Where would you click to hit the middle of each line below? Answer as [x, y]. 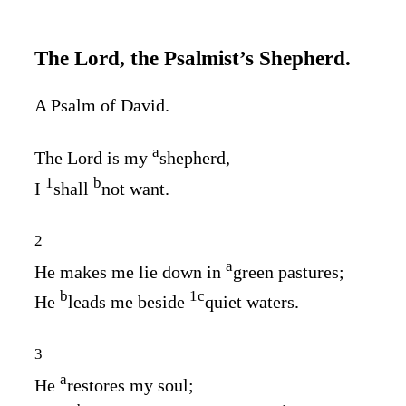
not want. [135, 188]
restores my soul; [130, 385]
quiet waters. [252, 302]
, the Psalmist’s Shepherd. [235, 58]
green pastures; [289, 271]
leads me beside [129, 302]
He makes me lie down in [130, 271]
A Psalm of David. [102, 105]
